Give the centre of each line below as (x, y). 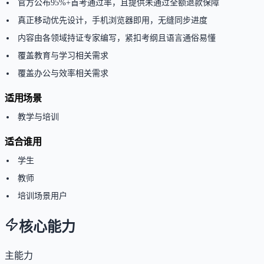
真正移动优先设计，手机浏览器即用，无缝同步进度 (113, 21)
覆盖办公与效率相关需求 (63, 74)
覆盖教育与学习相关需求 (63, 56)
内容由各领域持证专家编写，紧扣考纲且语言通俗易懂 (117, 38)
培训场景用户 (42, 196)
